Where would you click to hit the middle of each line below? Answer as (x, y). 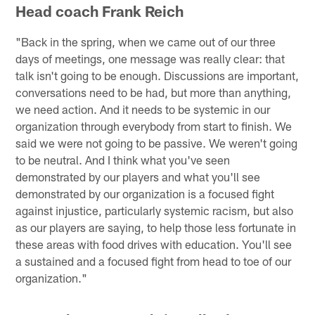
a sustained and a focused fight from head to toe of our (154, 261)
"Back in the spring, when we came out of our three (146, 42)
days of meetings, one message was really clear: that (150, 59)
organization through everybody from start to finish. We (154, 126)
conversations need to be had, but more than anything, (154, 92)
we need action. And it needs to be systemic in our (143, 109)
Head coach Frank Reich (100, 11)
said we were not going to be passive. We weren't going (157, 143)
